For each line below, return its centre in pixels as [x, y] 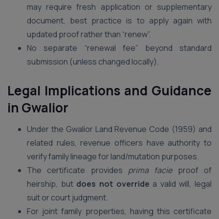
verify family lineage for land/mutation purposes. [113, 156]
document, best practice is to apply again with [119, 21]
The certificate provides [77, 170]
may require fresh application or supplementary [119, 7]
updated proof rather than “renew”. [89, 34]
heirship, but [52, 184]
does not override [113, 184]
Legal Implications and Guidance [109, 90]
